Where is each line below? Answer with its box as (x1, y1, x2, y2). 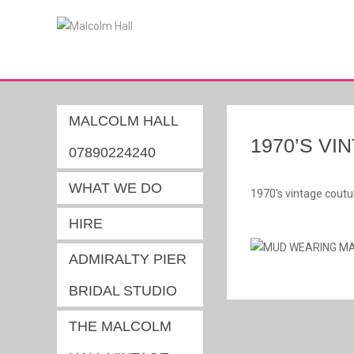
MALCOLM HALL (69, 113, 179, 129)
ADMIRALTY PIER (69, 251, 186, 267)
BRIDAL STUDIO (69, 283, 177, 299)
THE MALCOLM (69, 318, 171, 334)
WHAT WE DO (69, 180, 162, 196)
